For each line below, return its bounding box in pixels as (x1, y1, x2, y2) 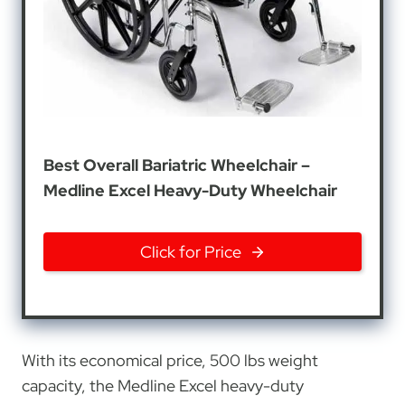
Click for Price (139, 240, 241, 262)
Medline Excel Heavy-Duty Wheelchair (43, 180, 337, 202)
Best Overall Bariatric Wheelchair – (43, 155, 310, 176)
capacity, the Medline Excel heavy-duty (22, 374, 304, 396)
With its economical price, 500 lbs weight (22, 349, 318, 371)
